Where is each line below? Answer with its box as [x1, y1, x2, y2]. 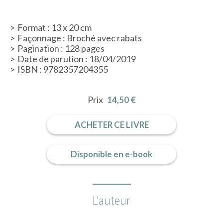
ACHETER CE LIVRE [74, 119, 149, 130]
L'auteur [92, 193, 131, 207]
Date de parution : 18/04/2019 [17, 53, 136, 64]
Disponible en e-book [71, 148, 152, 159]
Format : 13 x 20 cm [17, 21, 92, 33]
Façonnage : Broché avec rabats [17, 32, 142, 43]
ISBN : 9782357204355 [17, 63, 108, 75]
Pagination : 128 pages [17, 42, 105, 54]
